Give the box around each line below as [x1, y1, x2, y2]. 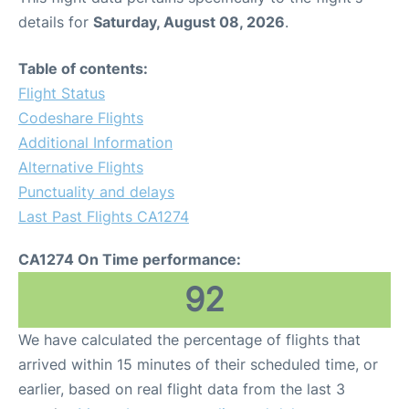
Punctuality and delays [18, 183, 174, 201]
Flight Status [18, 84, 105, 102]
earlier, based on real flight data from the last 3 [18, 380, 345, 398]
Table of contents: [18, 59, 148, 78]
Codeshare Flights [18, 109, 143, 127]
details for [18, 13, 93, 31]
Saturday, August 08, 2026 [93, 13, 285, 31]
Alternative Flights [18, 158, 143, 176]
